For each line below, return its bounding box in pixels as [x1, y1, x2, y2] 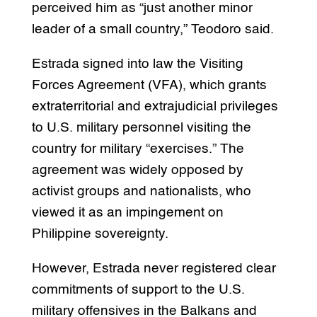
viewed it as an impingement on [31, 205, 224, 219]
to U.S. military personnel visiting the [31, 120, 251, 134]
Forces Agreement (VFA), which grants [31, 78, 267, 92]
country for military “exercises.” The [31, 142, 244, 156]
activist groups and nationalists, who [31, 184, 251, 198]
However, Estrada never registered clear [31, 261, 276, 275]
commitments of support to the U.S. [31, 282, 245, 296]
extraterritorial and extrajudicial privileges [31, 99, 278, 113]
